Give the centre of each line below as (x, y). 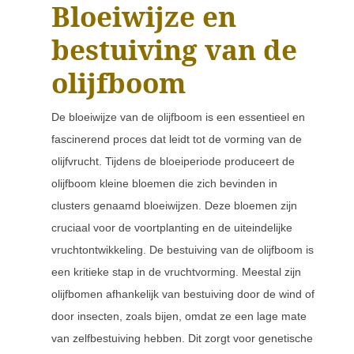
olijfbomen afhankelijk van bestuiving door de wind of (183, 294)
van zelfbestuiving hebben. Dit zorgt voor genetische (182, 338)
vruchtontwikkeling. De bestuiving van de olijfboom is (183, 250)
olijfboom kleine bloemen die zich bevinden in (164, 183)
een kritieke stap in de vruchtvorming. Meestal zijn (176, 272)
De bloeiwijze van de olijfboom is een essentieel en (178, 117)
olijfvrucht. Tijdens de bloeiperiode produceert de (173, 161)
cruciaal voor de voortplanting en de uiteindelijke (172, 228)
